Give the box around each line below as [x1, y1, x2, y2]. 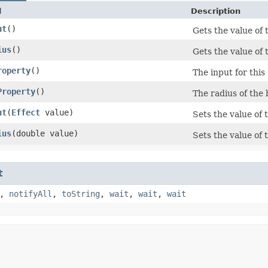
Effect [11, 107, 40, 117]
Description [191, 6, 240, 16]
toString [62, 188, 100, 199]
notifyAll [9, 188, 52, 199]
